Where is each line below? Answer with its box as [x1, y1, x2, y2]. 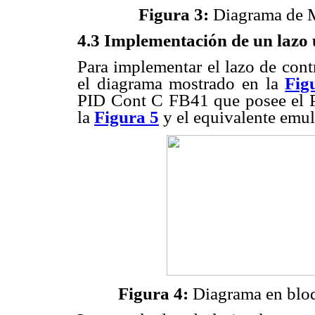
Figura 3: [139, 4, 209, 24]
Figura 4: [118, 283, 193, 303]
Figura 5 [94, 108, 159, 127]
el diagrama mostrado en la [77, 74, 285, 94]
